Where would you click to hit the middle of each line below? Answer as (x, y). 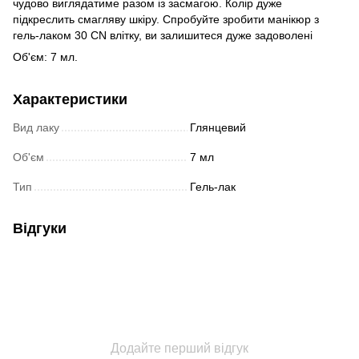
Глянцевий (218, 127)
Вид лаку (36, 127)
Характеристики (70, 99)
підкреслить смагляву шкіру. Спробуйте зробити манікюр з (166, 19)
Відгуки (40, 228)
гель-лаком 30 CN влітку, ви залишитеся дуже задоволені (163, 35)
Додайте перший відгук (179, 348)
